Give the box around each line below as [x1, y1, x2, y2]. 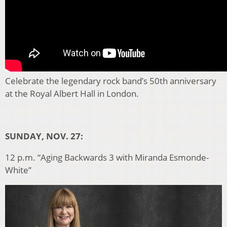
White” [5, 164, 31, 176]
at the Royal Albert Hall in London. [5, 88, 139, 100]
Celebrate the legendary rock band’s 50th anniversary [5, 75, 216, 87]
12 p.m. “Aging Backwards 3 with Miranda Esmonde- [5, 152, 209, 164]
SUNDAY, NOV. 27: [5, 130, 83, 142]
